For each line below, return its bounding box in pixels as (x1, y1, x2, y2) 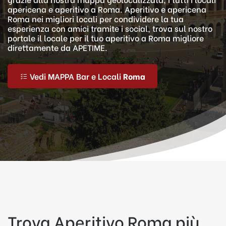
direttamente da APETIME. (8, 41, 107, 53)
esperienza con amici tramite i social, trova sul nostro (8, 22, 212, 34)
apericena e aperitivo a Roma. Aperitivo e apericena (8, 3, 206, 15)
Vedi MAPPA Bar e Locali (30, 70, 123, 82)
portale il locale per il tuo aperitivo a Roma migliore (8, 32, 204, 43)
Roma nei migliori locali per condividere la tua (8, 13, 184, 24)
